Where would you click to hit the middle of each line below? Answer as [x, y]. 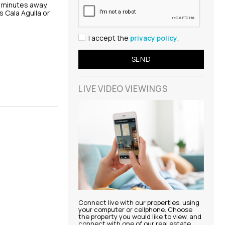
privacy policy [154, 38]
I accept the [109, 38]
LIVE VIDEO [101, 88]
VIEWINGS [146, 88]
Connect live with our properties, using [139, 203]
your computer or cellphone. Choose [135, 210]
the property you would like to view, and [140, 217]
